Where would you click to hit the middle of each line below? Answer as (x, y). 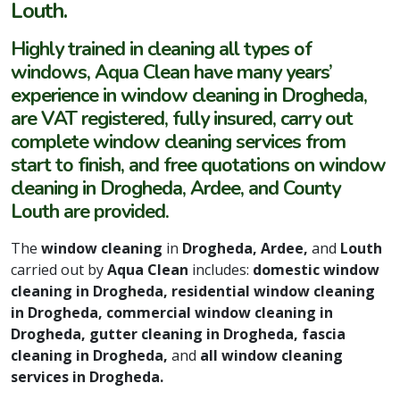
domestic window (316, 270)
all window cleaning (271, 356)
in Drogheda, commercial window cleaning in (172, 313)
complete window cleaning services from (178, 142)
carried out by (59, 270)
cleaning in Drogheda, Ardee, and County (175, 189)
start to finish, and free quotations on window (198, 166)
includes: (221, 270)
